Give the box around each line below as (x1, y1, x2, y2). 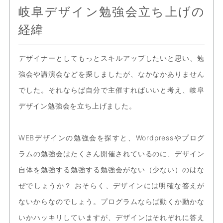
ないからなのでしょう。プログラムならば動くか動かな (18, 197, 205, 206)
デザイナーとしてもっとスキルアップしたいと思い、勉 (18, 54, 205, 63)
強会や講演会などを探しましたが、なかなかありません (18, 70, 205, 79)
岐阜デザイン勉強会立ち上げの (18, 4, 205, 19)
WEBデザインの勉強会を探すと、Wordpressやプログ (18, 133, 205, 142)
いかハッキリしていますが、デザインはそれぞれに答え (18, 213, 205, 222)
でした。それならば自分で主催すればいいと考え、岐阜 (18, 86, 205, 95)
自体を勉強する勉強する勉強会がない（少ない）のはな (18, 165, 205, 174)
